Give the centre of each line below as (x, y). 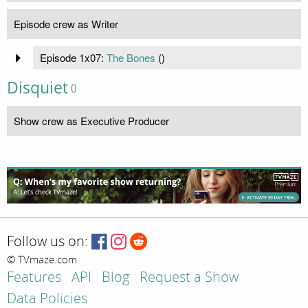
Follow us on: (47, 241)
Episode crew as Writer (66, 24)
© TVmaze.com (42, 260)
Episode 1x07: (73, 58)
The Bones (131, 58)
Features (34, 278)
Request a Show (189, 278)
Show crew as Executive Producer (91, 121)
